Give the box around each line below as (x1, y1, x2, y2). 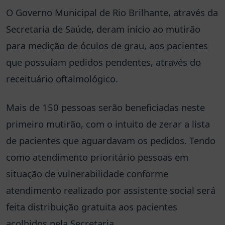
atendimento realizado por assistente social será (6, 184, 215, 196)
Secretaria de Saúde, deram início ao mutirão (6, 23, 200, 35)
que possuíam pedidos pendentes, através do (6, 56, 201, 68)
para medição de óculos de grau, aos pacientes (6, 39, 208, 52)
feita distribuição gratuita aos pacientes (6, 200, 177, 213)
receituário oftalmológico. (6, 72, 118, 85)
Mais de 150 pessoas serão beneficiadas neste (6, 101, 205, 114)
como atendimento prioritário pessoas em (6, 151, 188, 163)
